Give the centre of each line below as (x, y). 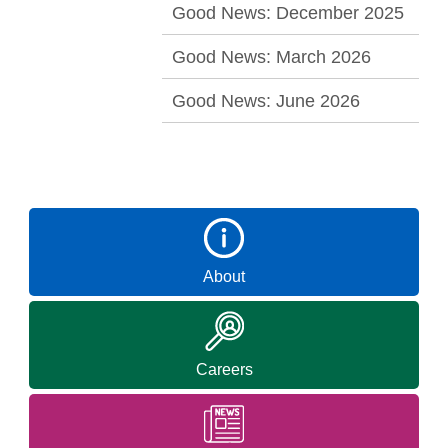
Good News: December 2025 (288, 12)
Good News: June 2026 (266, 100)
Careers (224, 369)
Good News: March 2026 (271, 56)
